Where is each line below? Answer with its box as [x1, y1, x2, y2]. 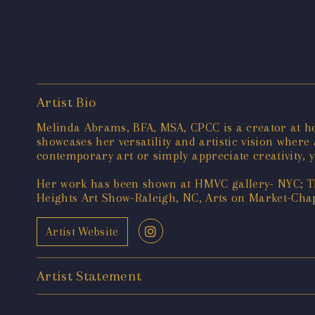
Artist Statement [37, 268, 142, 285]
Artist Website [46, 224, 119, 238]
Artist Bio [37, 94, 96, 111]
